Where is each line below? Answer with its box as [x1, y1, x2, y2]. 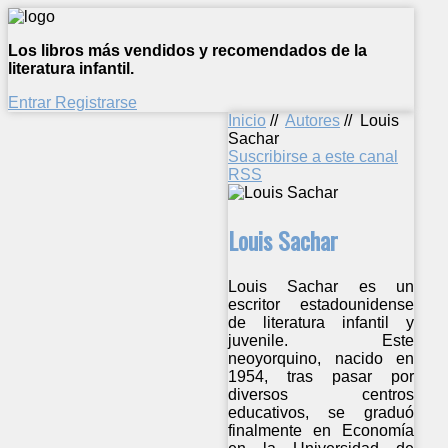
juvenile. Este [228, 331, 415, 349]
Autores [285, 112, 340, 129]
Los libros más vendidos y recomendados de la [8, 42, 367, 59]
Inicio [228, 112, 266, 129]
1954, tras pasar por [228, 367, 415, 385]
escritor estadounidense [228, 295, 415, 313]
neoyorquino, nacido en [228, 349, 415, 367]
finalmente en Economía [228, 421, 415, 439]
